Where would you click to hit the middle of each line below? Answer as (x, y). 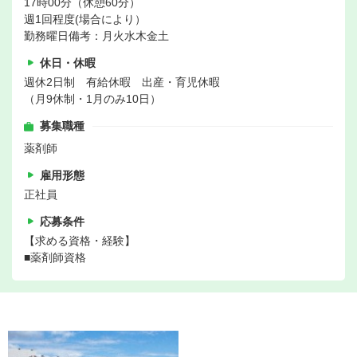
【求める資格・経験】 (80, 241)
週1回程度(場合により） (85, 20)
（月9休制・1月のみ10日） (92, 99)
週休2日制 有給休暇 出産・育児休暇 (122, 82)
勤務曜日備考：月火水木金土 (96, 36)
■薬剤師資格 (55, 258)
